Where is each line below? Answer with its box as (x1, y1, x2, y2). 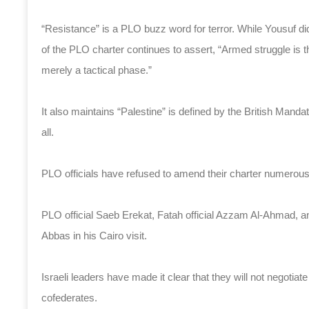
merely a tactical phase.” (41, 64, 152, 76)
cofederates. (41, 292, 97, 303)
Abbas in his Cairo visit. (41, 230, 147, 241)
